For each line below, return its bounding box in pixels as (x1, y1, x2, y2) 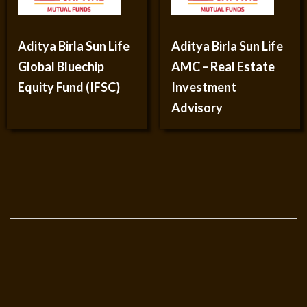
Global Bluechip (18, 59, 104, 74)
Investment (171, 79, 236, 95)
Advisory (171, 100, 223, 115)
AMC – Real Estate (171, 59, 275, 74)
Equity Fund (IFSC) (18, 79, 120, 95)
